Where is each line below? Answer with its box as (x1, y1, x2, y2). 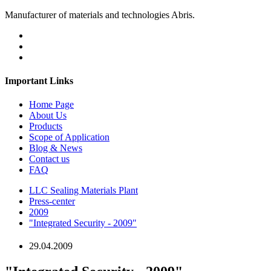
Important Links (5, 75, 73, 86)
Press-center (29, 196, 75, 207)
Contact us (29, 154, 70, 165)
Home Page (29, 99, 74, 110)
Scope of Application (29, 132, 109, 143)
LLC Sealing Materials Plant (29, 185, 138, 196)
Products (29, 121, 62, 132)
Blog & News (29, 143, 82, 154)
